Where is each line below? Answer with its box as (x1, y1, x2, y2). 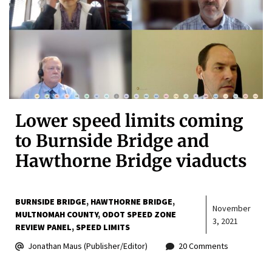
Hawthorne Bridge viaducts (15, 150, 246, 172)
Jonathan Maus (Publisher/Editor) (28, 240, 148, 252)
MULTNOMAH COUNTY (15, 209, 98, 220)
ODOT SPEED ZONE (102, 209, 176, 220)
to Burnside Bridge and (15, 130, 209, 152)
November (212, 202, 251, 214)
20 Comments (178, 240, 228, 252)
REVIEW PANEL (15, 222, 72, 233)
